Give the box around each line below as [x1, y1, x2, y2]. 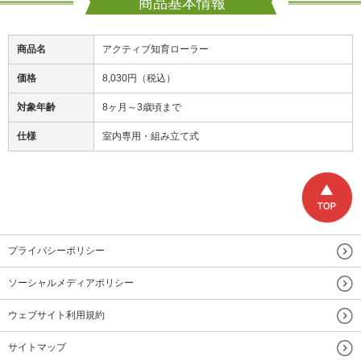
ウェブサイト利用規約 [8, 309, 105, 322]
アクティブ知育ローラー [102, 44, 209, 56]
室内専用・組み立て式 [102, 131, 199, 143]
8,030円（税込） [102, 73, 176, 85]
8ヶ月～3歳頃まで [102, 102, 181, 114]
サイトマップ [8, 342, 66, 354]
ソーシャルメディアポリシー [8, 277, 134, 289]
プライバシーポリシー [8, 245, 105, 257]
